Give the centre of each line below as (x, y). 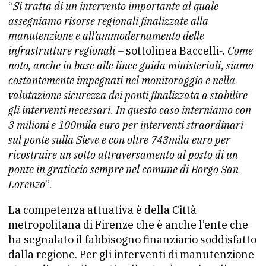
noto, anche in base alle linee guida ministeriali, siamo (131, 66)
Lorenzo (27, 184)
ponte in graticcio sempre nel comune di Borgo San (123, 170)
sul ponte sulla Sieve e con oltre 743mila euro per (119, 140)
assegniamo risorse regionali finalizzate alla (108, 21)
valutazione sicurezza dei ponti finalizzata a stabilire (128, 95)
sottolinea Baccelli (172, 51)
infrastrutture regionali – (67, 51)
